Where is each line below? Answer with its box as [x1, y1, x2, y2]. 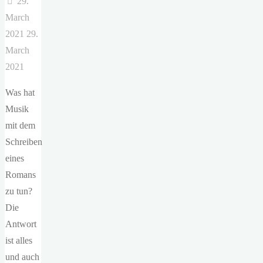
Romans [5, 169, 36, 180]
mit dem [5, 120, 36, 130]
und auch [5, 251, 40, 262]
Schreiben [5, 136, 43, 147]
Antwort [5, 218, 37, 229]
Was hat [5, 87, 35, 97]
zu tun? [5, 186, 33, 196]
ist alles [5, 235, 33, 245]
